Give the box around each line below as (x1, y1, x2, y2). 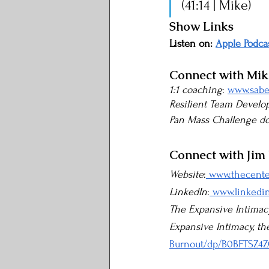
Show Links (169, 19, 234, 34)
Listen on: (169, 38, 216, 49)
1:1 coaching (169, 84, 222, 95)
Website (169, 169, 204, 180)
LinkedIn (169, 186, 207, 198)
